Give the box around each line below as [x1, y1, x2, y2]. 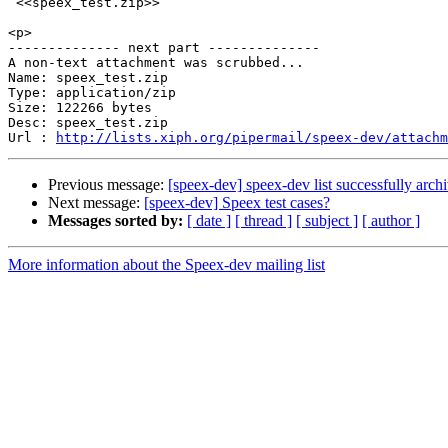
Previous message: [48, 176, 168, 194]
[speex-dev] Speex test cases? [144, 194, 330, 212]
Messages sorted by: [48, 212, 183, 230]
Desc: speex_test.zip [8, 115, 168, 131]
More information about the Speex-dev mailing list [8, 256, 325, 274]
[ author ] [362, 212, 420, 230]
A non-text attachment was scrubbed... [8, 55, 304, 71]
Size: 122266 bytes [8, 100, 152, 116]
